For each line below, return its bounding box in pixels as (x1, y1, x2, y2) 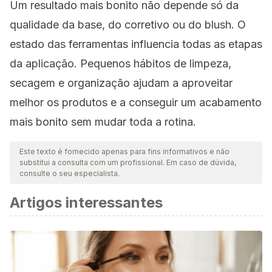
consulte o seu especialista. (19, 169, 120, 178)
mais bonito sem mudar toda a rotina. (10, 115, 196, 128)
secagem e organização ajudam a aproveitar (10, 76, 233, 89)
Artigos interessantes (10, 194, 163, 211)
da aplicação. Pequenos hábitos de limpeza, (10, 57, 231, 70)
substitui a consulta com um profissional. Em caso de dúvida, (19, 158, 236, 167)
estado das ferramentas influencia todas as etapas (10, 38, 262, 50)
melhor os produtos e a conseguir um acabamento (10, 96, 262, 109)
